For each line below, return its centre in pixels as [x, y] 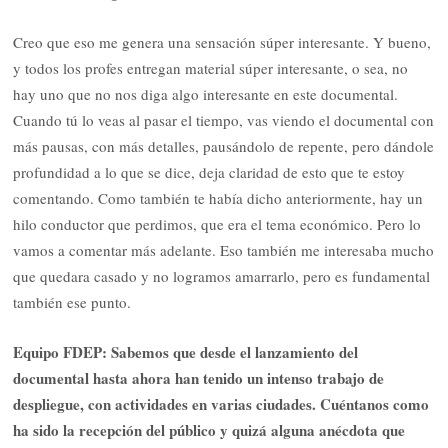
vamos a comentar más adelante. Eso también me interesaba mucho [224, 249]
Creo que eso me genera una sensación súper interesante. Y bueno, [222, 41]
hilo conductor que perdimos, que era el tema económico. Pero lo [217, 223]
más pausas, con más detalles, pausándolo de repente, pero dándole [224, 145]
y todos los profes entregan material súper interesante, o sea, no [211, 67]
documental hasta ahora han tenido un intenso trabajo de [199, 378]
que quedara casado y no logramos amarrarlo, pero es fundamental [222, 275]
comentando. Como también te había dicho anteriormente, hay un [218, 197]
